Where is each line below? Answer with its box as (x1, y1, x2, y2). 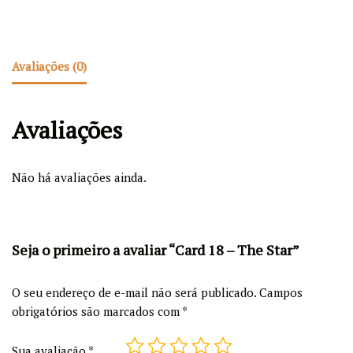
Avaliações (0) (12, 58, 87, 75)
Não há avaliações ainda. (12, 169, 147, 185)
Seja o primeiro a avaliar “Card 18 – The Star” (12, 240, 299, 259)
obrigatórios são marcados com (12, 303, 182, 319)
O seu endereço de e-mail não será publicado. (12, 284, 256, 300)
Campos (259, 284, 303, 300)
